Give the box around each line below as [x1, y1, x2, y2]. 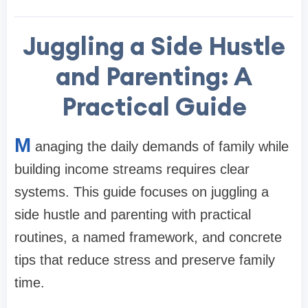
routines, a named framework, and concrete [14, 230, 282, 245]
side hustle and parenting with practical [14, 207, 251, 223]
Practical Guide [61, 91, 247, 123]
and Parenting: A [56, 60, 252, 93]
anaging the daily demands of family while [35, 139, 289, 155]
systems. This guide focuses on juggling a [14, 184, 269, 200]
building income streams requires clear [14, 162, 250, 177]
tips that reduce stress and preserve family [14, 252, 275, 268]
